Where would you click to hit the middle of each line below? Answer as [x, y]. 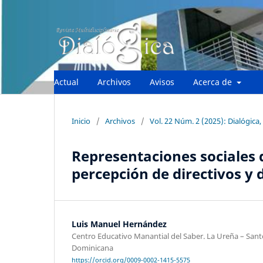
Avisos [162, 82]
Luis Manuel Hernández [119, 224]
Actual [66, 82]
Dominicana [92, 247]
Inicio [81, 121]
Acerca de [214, 82]
